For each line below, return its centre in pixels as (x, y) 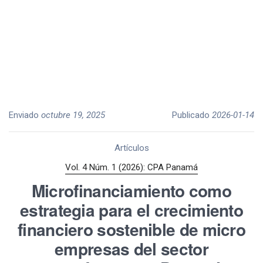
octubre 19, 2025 (73, 115)
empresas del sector (131, 249)
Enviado (25, 115)
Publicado (192, 115)
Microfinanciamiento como (131, 191)
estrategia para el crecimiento (131, 210)
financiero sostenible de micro (131, 230)
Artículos (131, 148)
